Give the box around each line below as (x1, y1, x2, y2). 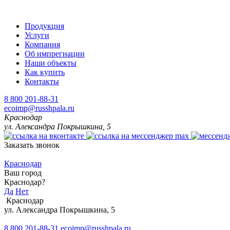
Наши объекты (25, 59, 76, 67)
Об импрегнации (25, 49, 85, 58)
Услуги (25, 31, 49, 40)
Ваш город (4, 168, 42, 177)
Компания (25, 40, 60, 49)
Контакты (25, 77, 59, 86)
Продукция (25, 22, 64, 30)
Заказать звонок (4, 141, 60, 149)
